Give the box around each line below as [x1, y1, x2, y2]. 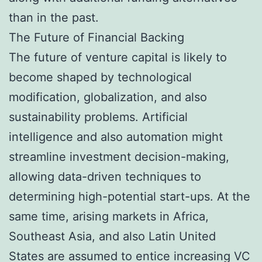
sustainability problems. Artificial [9, 109, 188, 124]
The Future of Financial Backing [9, 30, 184, 44]
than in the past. [9, 10, 99, 25]
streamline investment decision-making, [9, 149, 229, 164]
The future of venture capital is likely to [9, 50, 227, 64]
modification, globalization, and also [9, 89, 207, 104]
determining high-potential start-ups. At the [9, 189, 250, 204]
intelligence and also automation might [9, 129, 223, 144]
